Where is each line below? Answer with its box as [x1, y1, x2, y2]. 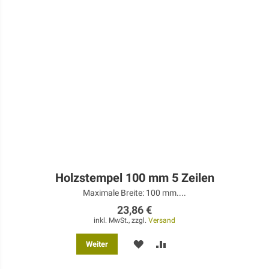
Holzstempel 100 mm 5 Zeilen [55, 171, 214, 186]
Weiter [85, 240, 108, 249]
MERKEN [143, 238, 180, 249]
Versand [148, 216, 175, 225]
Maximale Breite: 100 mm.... [83, 188, 186, 198]
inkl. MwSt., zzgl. [94, 216, 148, 225]
